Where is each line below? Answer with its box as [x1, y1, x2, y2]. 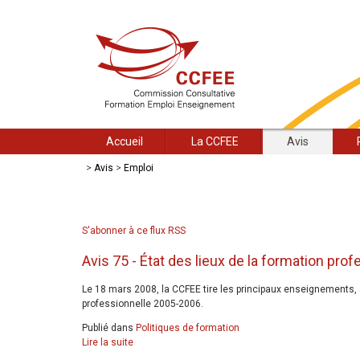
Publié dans [82, 322, 133, 334]
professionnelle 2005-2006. [82, 298, 203, 310]
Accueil [106, 135, 143, 148]
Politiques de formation [136, 322, 239, 334]
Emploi [124, 162, 153, 174]
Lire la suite [82, 337, 133, 349]
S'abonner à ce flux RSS [82, 225, 186, 236]
